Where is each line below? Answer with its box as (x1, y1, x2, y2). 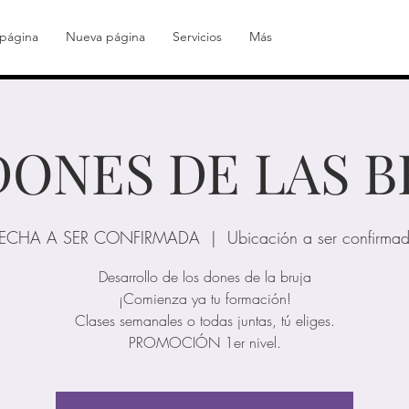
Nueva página (66, 28, 145, 45)
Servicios (173, 28, 222, 45)
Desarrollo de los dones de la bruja (98, 267, 311, 288)
